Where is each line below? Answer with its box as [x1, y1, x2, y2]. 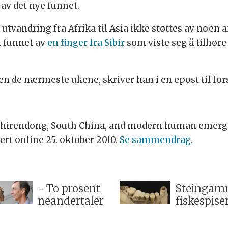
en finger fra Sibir [47, 37, 125, 48]
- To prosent [37, 182, 100, 196]
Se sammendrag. [119, 134, 193, 146]
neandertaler [37, 194, 104, 208]
